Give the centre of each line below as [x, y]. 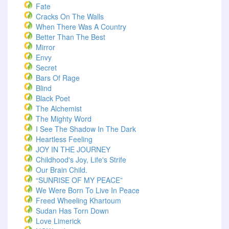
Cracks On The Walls [70, 16]
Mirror [45, 47]
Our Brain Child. [62, 170]
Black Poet [53, 98]
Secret [46, 67]
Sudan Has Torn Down [72, 211]
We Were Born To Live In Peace [88, 190]
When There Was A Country [81, 27]
